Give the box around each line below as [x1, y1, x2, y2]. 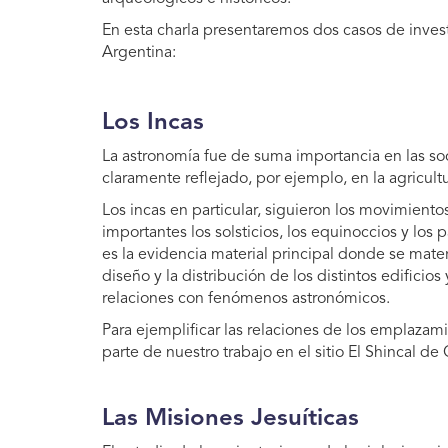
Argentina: [102, 45, 176, 62]
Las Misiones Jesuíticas [102, 407, 359, 432]
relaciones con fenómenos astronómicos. [102, 291, 390, 308]
